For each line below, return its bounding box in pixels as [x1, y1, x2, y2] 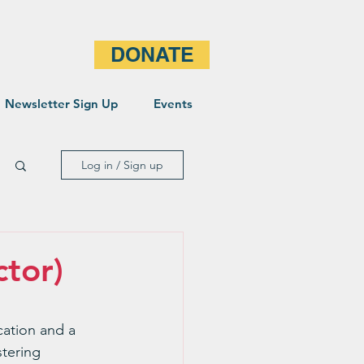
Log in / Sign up [81, 158, 163, 172]
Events [153, 96, 193, 111]
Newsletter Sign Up [4, 96, 118, 111]
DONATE [110, 42, 194, 67]
